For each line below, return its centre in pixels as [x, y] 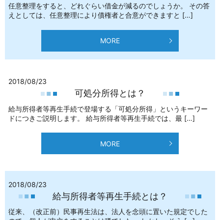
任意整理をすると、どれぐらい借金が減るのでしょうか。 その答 [109, 6]
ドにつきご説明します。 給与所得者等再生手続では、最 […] [102, 118]
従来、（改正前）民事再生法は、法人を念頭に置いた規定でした [108, 212]
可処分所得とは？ [110, 94]
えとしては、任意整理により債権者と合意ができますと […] [101, 15]
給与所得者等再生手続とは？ [110, 196]
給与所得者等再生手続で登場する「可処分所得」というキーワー [108, 109]
